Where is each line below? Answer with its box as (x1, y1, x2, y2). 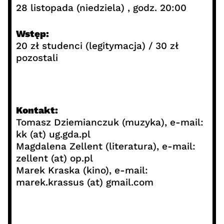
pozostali (15, 52, 58, 64)
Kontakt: (15, 104, 58, 116)
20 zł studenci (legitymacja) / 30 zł (15, 40, 178, 52)
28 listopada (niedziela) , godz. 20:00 (15, 1, 186, 13)
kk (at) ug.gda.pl (15, 128, 90, 140)
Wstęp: (15, 28, 49, 40)
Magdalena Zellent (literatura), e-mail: (15, 140, 195, 152)
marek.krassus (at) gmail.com (15, 176, 153, 188)
